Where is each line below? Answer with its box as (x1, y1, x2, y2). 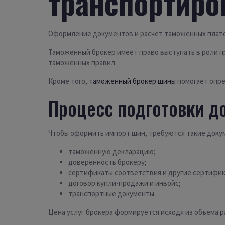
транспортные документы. (68, 189, 156, 199)
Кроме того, (48, 76, 89, 86)
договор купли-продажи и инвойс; (68, 178, 181, 188)
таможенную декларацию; (68, 147, 156, 157)
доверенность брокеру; (68, 157, 147, 167)
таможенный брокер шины (89, 76, 176, 86)
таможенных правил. (48, 58, 117, 68)
